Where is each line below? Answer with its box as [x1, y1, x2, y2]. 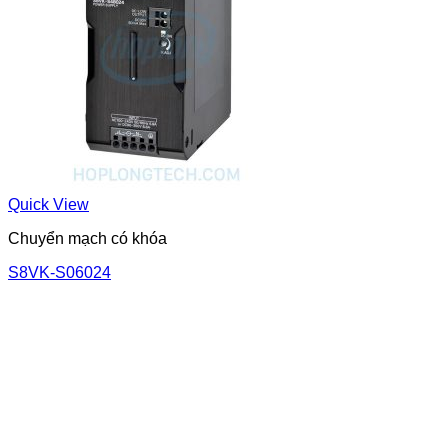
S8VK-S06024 [8, 263, 111, 281]
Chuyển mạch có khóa [8, 229, 167, 247]
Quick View [8, 195, 89, 213]
